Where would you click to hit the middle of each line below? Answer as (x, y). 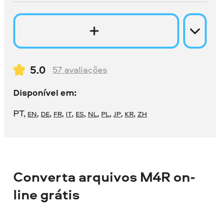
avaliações (85, 70)
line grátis (47, 194)
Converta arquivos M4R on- (105, 177)
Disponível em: (45, 92)
